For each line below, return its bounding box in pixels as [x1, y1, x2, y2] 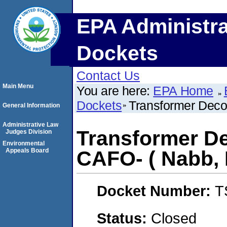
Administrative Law [3, 121, 58, 128]
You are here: [77, 84, 154, 98]
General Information [3, 102, 60, 109]
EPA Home [153, 84, 214, 98]
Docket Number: [97, 182, 215, 200]
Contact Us [77, 68, 140, 83]
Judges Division [6, 128, 52, 135]
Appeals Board [6, 147, 49, 154]
